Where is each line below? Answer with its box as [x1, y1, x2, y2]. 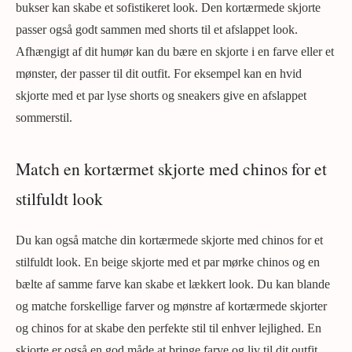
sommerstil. [16, 111, 72, 124]
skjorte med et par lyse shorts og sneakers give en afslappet [16, 89, 306, 102]
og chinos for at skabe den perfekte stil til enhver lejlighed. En [16, 321, 321, 335]
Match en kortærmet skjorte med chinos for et [16, 157, 327, 180]
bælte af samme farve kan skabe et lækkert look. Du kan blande [16, 277, 330, 291]
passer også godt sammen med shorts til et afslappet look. [16, 23, 298, 36]
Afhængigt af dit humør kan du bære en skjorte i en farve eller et [16, 45, 334, 58]
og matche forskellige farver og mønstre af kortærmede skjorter [16, 299, 327, 313]
